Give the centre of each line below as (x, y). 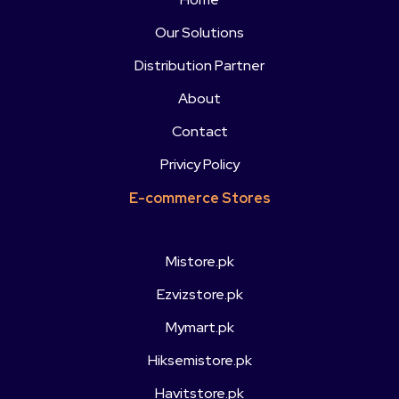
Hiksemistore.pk (199, 361)
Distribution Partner (199, 65)
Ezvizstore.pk (199, 295)
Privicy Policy (199, 164)
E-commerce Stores (199, 198)
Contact (199, 131)
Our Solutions (199, 32)
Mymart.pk (199, 328)
